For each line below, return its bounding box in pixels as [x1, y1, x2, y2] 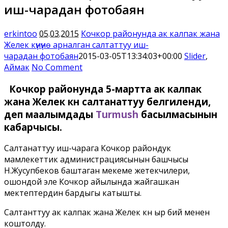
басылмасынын [138, 107, 217, 121]
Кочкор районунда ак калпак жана [81, 27, 220, 39]
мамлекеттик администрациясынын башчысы [4, 154, 188, 165]
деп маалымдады [4, 107, 96, 121]
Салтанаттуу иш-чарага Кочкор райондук [4, 142, 171, 154]
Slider [184, 50, 206, 62]
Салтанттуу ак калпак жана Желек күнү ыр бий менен [4, 207, 210, 218]
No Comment [32, 61, 82, 73]
